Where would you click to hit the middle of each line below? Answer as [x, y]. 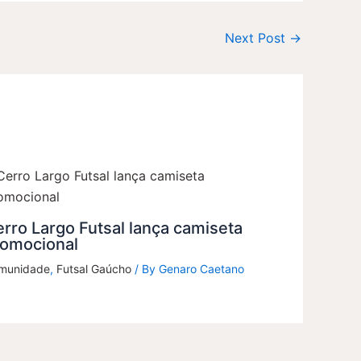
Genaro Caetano [202, 268]
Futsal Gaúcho [94, 268]
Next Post [257, 37]
